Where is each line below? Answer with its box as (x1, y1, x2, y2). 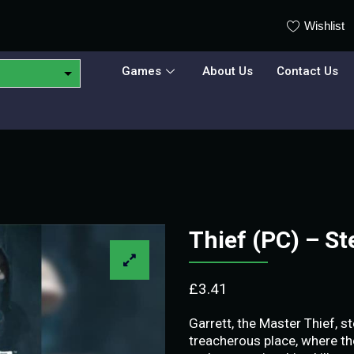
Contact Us (277, 63, 338, 78)
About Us (202, 63, 253, 78)
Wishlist (303, 19, 345, 32)
